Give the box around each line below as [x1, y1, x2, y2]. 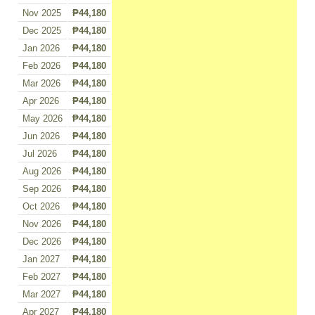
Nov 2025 [22, 8, 61, 19]
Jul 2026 [22, 149, 57, 160]
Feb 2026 [22, 61, 60, 72]
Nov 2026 [22, 219, 61, 230]
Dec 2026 [22, 237, 61, 247]
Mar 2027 [22, 290, 60, 300]
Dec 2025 [22, 26, 61, 37]
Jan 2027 [22, 255, 60, 265]
